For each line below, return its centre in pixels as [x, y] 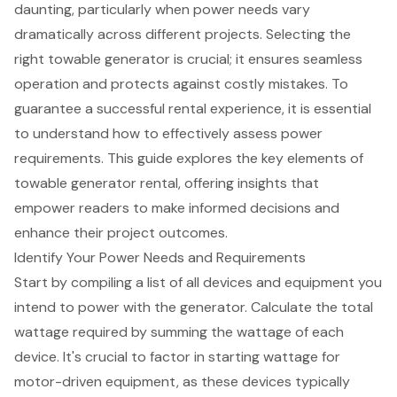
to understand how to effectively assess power [168, 134]
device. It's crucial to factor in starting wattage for [177, 357]
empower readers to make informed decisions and [177, 208]
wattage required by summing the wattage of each [179, 332]
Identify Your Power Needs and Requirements [160, 258]
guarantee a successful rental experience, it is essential [193, 109]
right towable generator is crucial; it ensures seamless [188, 59]
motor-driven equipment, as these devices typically [182, 382]
